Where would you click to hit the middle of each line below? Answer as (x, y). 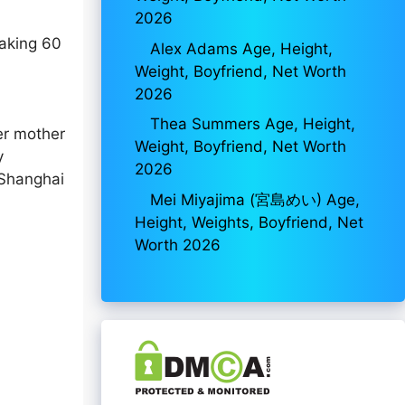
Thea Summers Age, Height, (253, 124)
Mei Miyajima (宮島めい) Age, (255, 199)
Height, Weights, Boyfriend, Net (249, 222)
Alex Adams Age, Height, (241, 48)
